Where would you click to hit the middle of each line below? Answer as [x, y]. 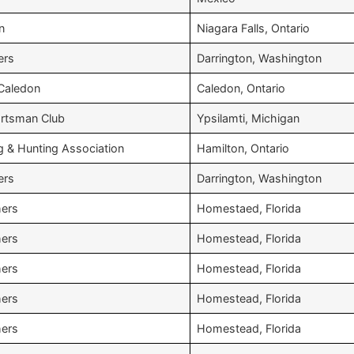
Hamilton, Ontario [243, 148]
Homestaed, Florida [249, 208]
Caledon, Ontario [241, 88]
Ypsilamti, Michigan [248, 118]
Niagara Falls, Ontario [253, 28]
